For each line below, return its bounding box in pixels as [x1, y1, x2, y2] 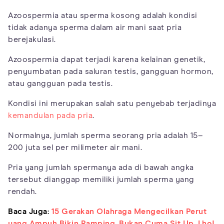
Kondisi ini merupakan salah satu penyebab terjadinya [8, 99, 216, 107]
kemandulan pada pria [8, 111, 92, 119]
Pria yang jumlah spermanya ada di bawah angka [8, 163, 194, 171]
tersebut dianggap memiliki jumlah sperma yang [8, 175, 194, 183]
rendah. [8, 187, 37, 195]
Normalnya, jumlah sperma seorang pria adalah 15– [8, 131, 203, 139]
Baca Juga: [8, 207, 49, 215]
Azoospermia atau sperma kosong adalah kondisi [8, 11, 197, 19]
